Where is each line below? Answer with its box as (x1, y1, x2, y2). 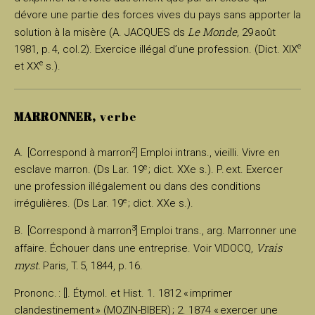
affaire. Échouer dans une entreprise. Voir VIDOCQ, (14, 242, 256, 255)
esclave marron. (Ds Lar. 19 (14, 163, 143, 176)
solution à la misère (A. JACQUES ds (14, 25, 188, 39)
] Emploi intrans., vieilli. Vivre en (136, 146, 280, 160)
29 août (239, 25, 276, 39)
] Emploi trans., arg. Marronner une (136, 224, 297, 238)
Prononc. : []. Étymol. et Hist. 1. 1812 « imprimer (14, 287, 232, 300)
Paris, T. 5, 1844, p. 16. (40, 259, 143, 273)
